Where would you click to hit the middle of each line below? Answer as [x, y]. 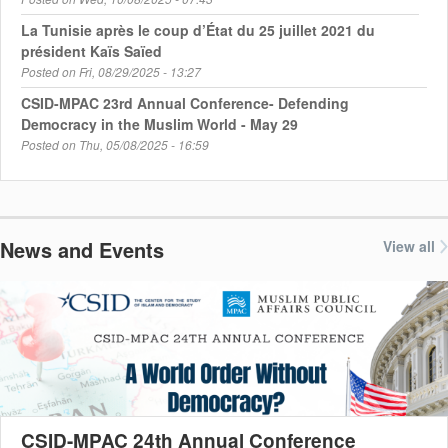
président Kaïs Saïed [91, 51]
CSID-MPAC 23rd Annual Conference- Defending [185, 103]
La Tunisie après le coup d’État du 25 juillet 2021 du [198, 30]
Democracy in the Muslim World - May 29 [159, 124]
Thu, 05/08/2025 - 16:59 [144, 145]
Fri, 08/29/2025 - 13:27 [140, 72]
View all [409, 246]
